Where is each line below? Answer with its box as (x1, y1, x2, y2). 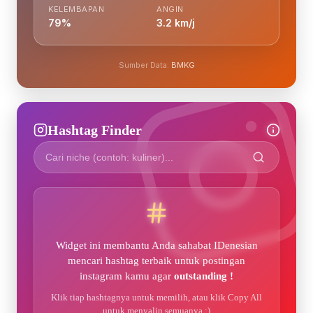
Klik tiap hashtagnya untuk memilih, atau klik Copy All (51, 291, 262, 303)
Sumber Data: (118, 59, 171, 70)
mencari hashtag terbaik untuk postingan (68, 254, 245, 266)
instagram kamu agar (80, 270, 174, 282)
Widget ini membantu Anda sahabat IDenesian (55, 239, 258, 251)
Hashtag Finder (48, 122, 142, 138)
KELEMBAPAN (48, 3, 104, 14)
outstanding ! (174, 270, 233, 282)
